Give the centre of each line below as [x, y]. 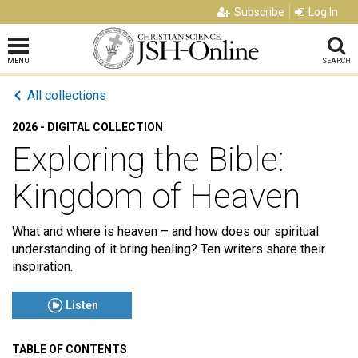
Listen [82, 305]
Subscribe [259, 12]
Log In [323, 12]
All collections [67, 95]
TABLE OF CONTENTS [70, 349]
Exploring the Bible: [148, 159]
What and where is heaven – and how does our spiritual [165, 231]
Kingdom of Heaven [156, 196]
